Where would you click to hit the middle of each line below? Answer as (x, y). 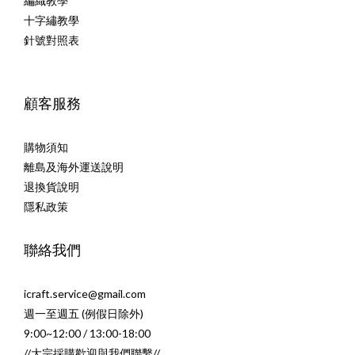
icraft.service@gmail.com (85, 294)
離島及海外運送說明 (74, 167)
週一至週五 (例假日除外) (84, 314)
